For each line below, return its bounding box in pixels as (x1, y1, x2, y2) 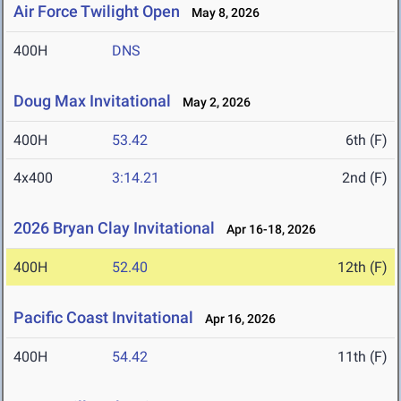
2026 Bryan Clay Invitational (13, 218, 215, 238)
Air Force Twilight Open (13, 2, 180, 21)
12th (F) (337, 259, 388, 277)
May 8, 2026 (183, 5, 260, 21)
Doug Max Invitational (13, 91, 171, 111)
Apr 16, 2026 (197, 311, 276, 327)
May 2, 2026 (175, 95, 251, 110)
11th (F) (337, 348, 388, 366)
